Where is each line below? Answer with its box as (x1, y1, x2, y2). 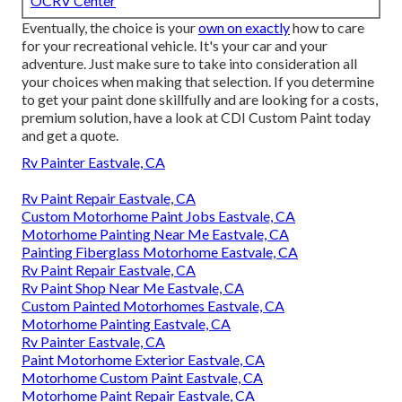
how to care (290, 19, 364, 37)
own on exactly (198, 19, 290, 37)
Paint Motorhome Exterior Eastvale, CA (22, 351, 265, 369)
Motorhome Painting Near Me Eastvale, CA (22, 225, 289, 243)
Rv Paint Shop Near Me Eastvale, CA (22, 279, 244, 297)
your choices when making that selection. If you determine (22, 73, 374, 91)
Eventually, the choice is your (22, 19, 198, 37)
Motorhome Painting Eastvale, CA (22, 315, 231, 333)
